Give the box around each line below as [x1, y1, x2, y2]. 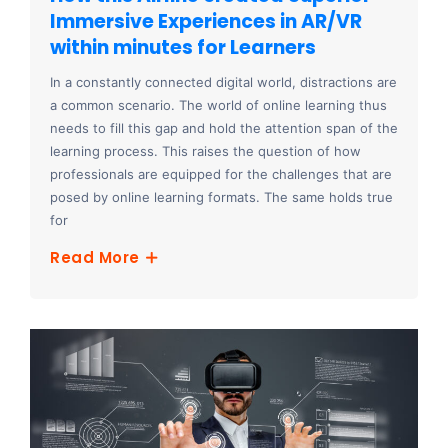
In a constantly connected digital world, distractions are [50, 73, 397, 90]
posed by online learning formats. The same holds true [50, 188, 393, 205]
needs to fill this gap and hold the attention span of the [50, 119, 398, 136]
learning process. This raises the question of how [50, 142, 361, 159]
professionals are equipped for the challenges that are [50, 165, 392, 182]
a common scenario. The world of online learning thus [50, 96, 387, 113]
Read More [50, 246, 144, 268]
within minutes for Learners [50, 33, 316, 61]
